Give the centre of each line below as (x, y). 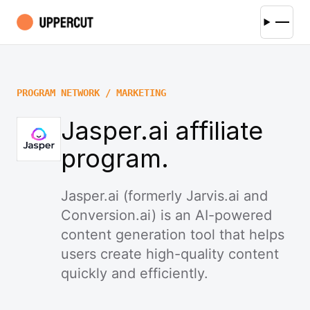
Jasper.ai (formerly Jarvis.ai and (164, 196)
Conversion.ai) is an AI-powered (166, 215)
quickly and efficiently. (135, 273)
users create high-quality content (170, 254)
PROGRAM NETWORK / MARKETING (91, 93)
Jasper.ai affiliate (162, 131)
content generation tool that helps (173, 235)
